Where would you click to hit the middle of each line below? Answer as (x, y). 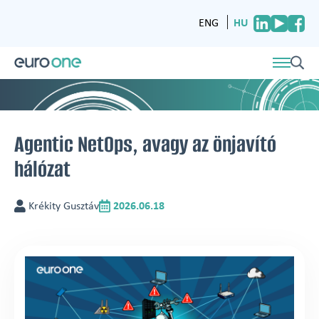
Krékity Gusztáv (62, 206)
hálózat (42, 169)
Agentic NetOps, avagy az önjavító (145, 144)
